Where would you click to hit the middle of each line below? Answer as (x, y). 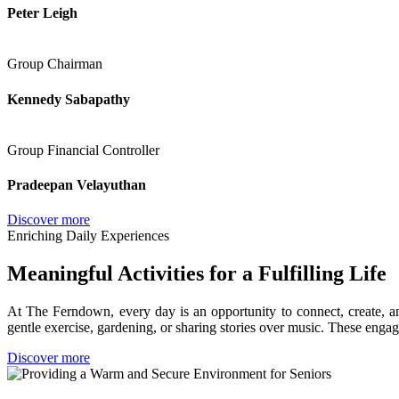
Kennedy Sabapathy (69, 99)
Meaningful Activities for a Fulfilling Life (197, 274)
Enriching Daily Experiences (88, 236)
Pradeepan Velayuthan (77, 185)
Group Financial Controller (83, 150)
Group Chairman (55, 64)
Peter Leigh (42, 13)
